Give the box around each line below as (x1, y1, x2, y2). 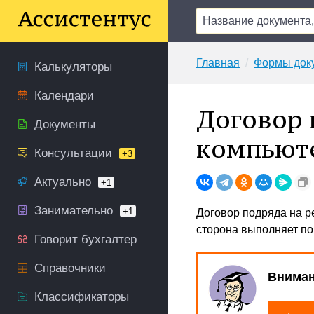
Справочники (34, 261, 106, 275)
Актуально (34, 175, 91, 189)
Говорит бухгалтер (34, 233, 137, 246)
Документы (34, 118, 95, 131)
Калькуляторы (34, 60, 112, 74)
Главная (196, 57, 240, 69)
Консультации (34, 146, 112, 160)
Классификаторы (34, 290, 129, 303)
